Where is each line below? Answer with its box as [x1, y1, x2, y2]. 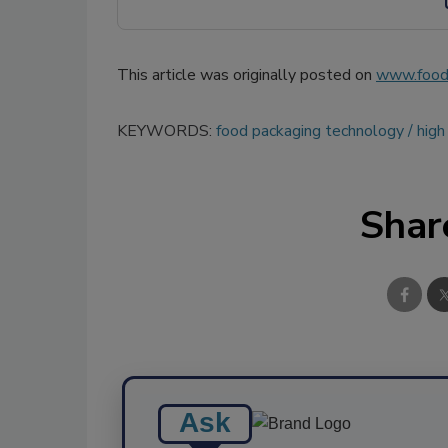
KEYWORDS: [117, 119, 216, 142]
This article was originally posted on [117, 63, 376, 86]
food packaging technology [216, 119, 404, 142]
